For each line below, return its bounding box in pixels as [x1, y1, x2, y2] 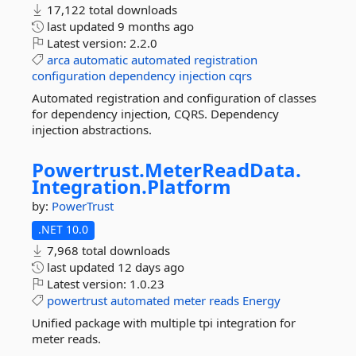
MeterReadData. [145, 157, 301, 183]
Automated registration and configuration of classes [32, 90, 316, 106]
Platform [147, 173, 231, 199]
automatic [73, 52, 128, 68]
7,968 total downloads [44, 242, 170, 258]
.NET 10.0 [38, 222, 88, 237]
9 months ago [118, 18, 194, 34]
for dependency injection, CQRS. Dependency [32, 106, 279, 122]
